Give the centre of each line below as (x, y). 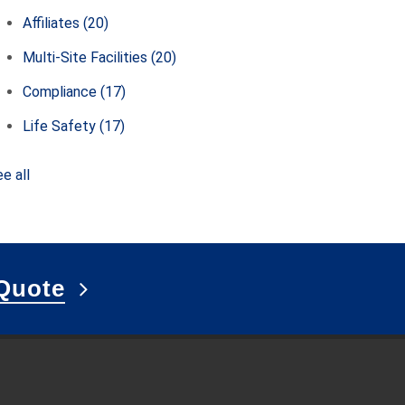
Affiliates (53, 23)
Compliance (62, 92)
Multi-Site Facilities (87, 57)
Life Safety (61, 126)
